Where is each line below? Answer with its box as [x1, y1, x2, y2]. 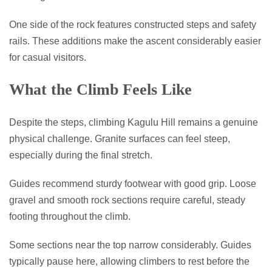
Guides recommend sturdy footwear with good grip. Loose [9, 178, 256, 189]
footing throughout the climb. [9, 211, 131, 222]
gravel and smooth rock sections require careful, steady [9, 194, 245, 205]
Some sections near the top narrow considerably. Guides [9, 239, 251, 250]
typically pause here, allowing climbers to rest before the [9, 256, 250, 267]
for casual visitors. [9, 52, 86, 63]
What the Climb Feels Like [9, 80, 192, 98]
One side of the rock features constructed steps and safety [9, 19, 256, 30]
